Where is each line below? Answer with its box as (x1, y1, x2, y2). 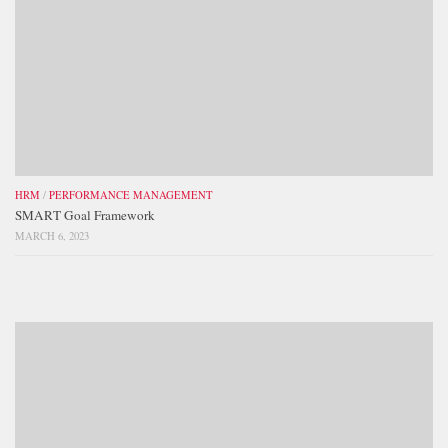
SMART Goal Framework (15, 206, 155, 225)
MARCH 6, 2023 (15, 229, 89, 244)
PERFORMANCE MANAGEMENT (49, 188, 213, 203)
